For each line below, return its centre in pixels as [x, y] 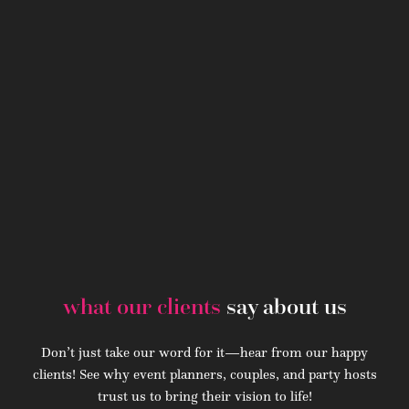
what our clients [144, 306]
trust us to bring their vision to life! [204, 395]
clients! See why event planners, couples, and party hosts [204, 373]
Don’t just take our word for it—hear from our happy [204, 351]
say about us [286, 306]
